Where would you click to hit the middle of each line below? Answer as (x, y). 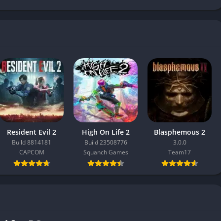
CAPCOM (32, 152)
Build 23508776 (106, 142)
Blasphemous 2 (180, 132)
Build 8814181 (32, 142)
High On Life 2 (106, 132)
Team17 (180, 152)
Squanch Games (106, 152)
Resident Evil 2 (32, 132)
